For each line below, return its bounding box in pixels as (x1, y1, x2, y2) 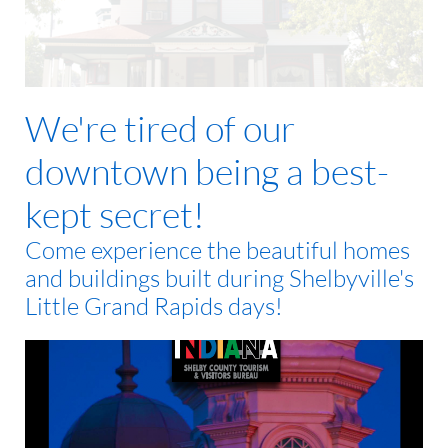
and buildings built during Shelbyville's (25, 263, 414, 293)
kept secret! (25, 192, 205, 236)
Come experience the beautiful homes (25, 235, 410, 265)
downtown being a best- (25, 149, 389, 193)
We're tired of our (25, 106, 295, 150)
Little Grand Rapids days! (25, 291, 283, 321)
